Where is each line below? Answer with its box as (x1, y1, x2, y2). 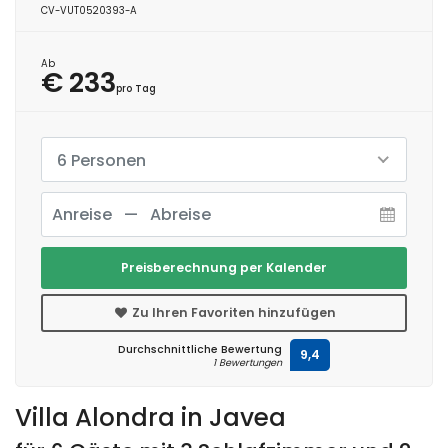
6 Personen (57, 148, 146, 172)
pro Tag (116, 81, 156, 95)
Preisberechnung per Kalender (121, 258, 327, 276)
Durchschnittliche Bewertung (118, 341, 282, 357)
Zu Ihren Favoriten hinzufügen (129, 303, 337, 321)
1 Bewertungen (213, 355, 282, 369)
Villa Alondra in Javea (15, 399, 286, 435)
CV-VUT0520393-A (41, 3, 137, 17)
